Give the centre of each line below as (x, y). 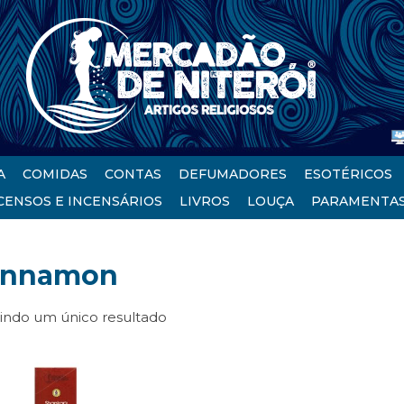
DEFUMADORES (232, 174)
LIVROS (205, 201)
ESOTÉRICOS (348, 174)
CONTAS (133, 174)
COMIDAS (55, 174)
